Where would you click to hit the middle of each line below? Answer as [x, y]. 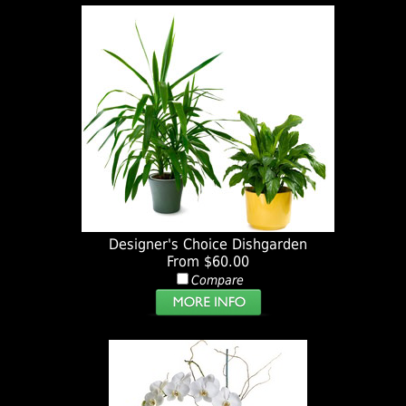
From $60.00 [208, 262]
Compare [217, 280]
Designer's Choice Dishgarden [208, 245]
